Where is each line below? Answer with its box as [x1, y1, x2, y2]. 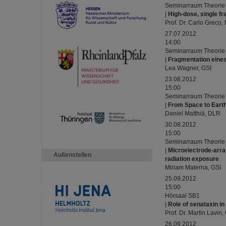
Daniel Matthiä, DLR [165, 110, 220, 117]
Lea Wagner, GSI [165, 65, 211, 72]
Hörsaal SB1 [165, 192, 200, 199]
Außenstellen [53, 151, 91, 158]
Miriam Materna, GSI [165, 164, 221, 171]
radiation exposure [165, 155, 219, 162]
